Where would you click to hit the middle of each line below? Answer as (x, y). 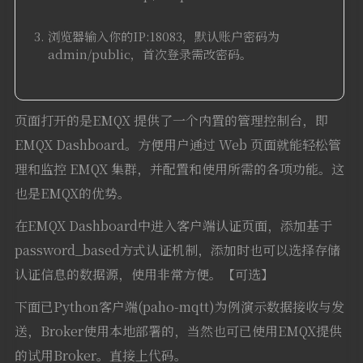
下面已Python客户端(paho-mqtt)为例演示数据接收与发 (179, 306)
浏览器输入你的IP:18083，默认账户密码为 (163, 36)
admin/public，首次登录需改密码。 (149, 53)
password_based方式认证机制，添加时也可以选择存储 (177, 250)
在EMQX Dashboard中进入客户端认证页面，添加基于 (173, 225)
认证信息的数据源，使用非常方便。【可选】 (144, 274)
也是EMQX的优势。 (72, 193)
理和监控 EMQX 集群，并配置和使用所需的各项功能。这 (179, 169)
